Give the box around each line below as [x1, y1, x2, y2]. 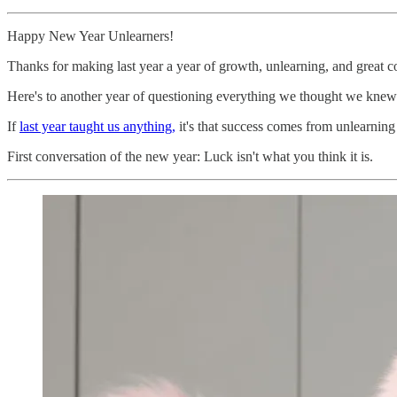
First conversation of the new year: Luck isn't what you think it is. [7, 148, 373, 164]
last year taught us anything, [19, 118, 175, 134]
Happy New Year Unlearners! [7, 27, 174, 43]
